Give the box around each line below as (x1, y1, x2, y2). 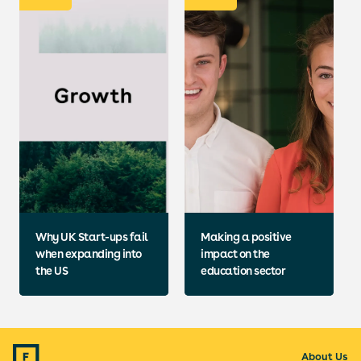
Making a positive (201, 230, 292, 243)
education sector (201, 264, 285, 277)
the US (35, 264, 68, 277)
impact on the (201, 247, 270, 260)
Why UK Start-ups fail (35, 230, 148, 243)
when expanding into (35, 247, 142, 260)
